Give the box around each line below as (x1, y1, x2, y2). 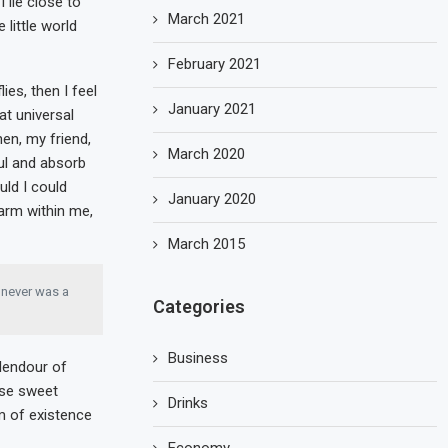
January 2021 (168, 100, 257, 118)
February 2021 (168, 55, 262, 73)
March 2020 (168, 145, 246, 163)
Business (168, 349, 229, 367)
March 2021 (168, 10, 246, 28)
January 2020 (168, 190, 257, 208)
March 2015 (168, 235, 246, 253)
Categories (153, 296, 246, 317)
